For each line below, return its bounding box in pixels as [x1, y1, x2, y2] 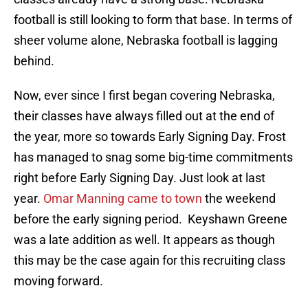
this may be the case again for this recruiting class [14, 253, 285, 268]
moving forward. [14, 274, 103, 289]
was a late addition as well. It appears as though [14, 232, 275, 247]
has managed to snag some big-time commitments [14, 150, 293, 165]
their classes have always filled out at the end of [14, 109, 274, 124]
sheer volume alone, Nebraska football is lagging [14, 33, 278, 48]
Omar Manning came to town [41, 191, 202, 206]
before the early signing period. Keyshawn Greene [14, 212, 287, 227]
